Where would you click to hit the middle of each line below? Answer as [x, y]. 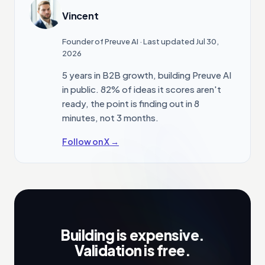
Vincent [80, 15]
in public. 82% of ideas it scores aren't [142, 89]
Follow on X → [91, 142]
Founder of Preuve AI [100, 42]
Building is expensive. [132, 235]
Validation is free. [132, 251]
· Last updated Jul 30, [179, 42]
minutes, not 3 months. [110, 118]
